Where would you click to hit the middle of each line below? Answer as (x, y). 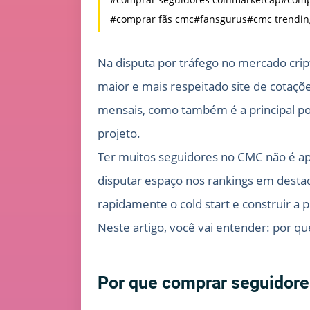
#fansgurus (220, 19)
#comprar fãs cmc (152, 19)
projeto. (119, 134)
